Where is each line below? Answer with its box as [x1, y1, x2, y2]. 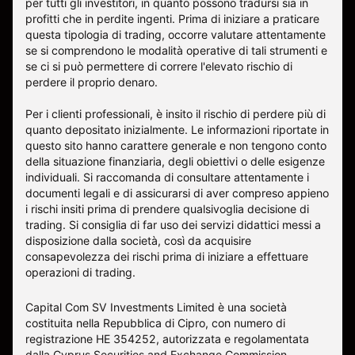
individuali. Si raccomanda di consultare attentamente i [25, 170, 309, 184]
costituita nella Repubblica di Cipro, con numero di [25, 315, 285, 330]
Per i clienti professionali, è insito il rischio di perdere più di [25, 106, 326, 120]
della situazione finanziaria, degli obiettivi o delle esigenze [25, 154, 325, 168]
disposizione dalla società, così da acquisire [25, 233, 251, 247]
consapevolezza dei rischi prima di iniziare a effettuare [25, 249, 308, 263]
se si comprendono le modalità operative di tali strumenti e [25, 43, 327, 57]
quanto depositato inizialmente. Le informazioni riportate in [25, 122, 329, 136]
